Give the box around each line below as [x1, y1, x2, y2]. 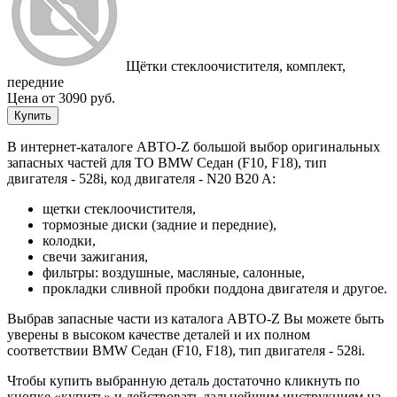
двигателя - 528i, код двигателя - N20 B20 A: [7, 170, 276, 186]
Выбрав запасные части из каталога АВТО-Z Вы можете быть [7, 310, 384, 326]
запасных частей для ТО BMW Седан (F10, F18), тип [7, 154, 327, 170]
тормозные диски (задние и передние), [43, 216, 276, 232]
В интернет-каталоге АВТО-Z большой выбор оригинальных [7, 138, 380, 154]
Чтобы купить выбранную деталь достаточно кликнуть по [7, 372, 360, 388]
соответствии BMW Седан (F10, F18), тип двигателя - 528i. [7, 342, 365, 358]
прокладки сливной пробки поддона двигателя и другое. [43, 280, 387, 296]
